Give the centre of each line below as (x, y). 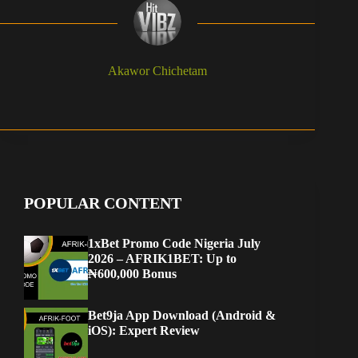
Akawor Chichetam (158, 71)
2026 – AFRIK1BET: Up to (162, 259)
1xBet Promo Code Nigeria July (174, 244)
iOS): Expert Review (144, 331)
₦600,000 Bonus (132, 274)
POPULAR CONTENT (103, 203)
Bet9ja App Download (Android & (182, 316)
